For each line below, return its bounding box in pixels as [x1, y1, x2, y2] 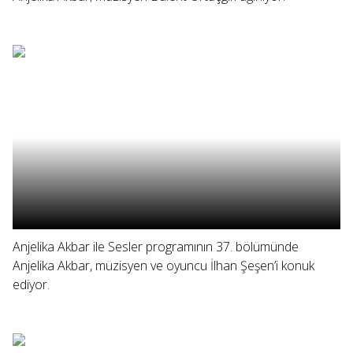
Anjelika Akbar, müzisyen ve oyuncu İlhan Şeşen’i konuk [13, 257, 314, 274]
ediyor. [13, 276, 50, 293]
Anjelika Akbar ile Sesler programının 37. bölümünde [13, 238, 299, 255]
